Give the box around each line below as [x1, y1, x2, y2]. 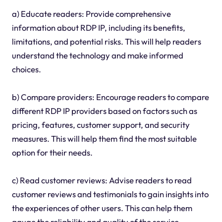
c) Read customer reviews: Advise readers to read [11, 174, 192, 185]
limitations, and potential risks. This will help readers [11, 36, 201, 47]
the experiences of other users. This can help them [11, 202, 192, 213]
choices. [11, 63, 41, 74]
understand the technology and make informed [11, 50, 183, 60]
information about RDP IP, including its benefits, [11, 22, 185, 33]
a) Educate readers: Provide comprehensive [11, 8, 171, 19]
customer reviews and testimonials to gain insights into [11, 188, 209, 199]
